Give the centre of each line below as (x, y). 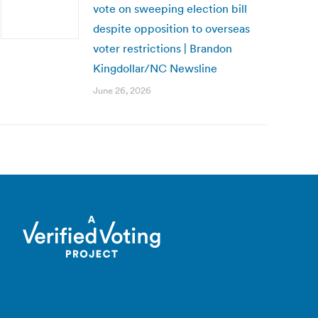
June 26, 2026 (122, 91)
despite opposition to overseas (171, 28)
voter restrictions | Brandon (163, 48)
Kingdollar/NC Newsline (155, 68)
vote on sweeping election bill (170, 9)
